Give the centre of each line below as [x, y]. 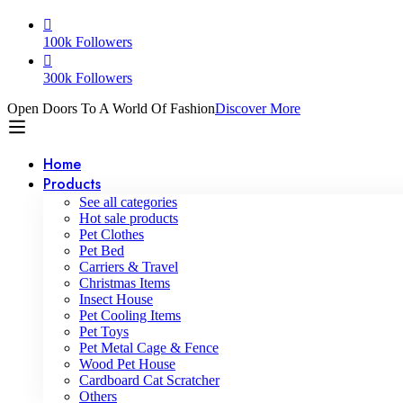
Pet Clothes [112, 234]
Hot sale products [129, 218]
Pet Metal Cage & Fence [149, 348]
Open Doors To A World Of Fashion [111, 108]
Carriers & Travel [129, 267]
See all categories [128, 202]
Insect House [116, 299]
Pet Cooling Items [130, 315]
